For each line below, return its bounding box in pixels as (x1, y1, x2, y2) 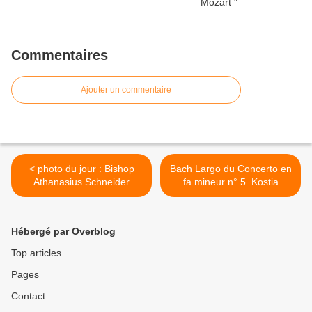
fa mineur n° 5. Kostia (182, 176, 251, 188)
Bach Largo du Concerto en (169, 163, 292, 175)
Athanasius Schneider (33, 176, 130, 188)
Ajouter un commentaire (81, 85, 171, 95)
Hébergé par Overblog (11, 226, 116, 237)
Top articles (11, 247, 61, 259)
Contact (11, 290, 45, 302)
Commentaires (11, 47, 108, 63)
